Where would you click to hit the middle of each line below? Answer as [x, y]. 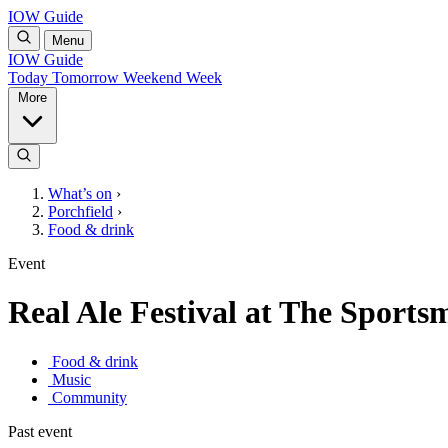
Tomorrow [87, 77]
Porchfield [80, 211]
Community [89, 397]
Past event [40, 431]
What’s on [80, 193]
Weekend [154, 77]
